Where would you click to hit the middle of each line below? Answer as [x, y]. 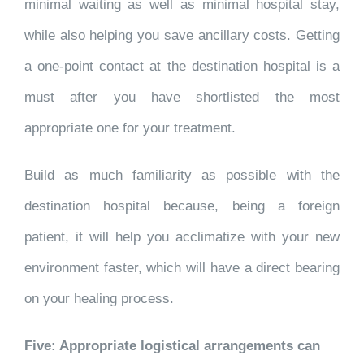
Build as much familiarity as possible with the [182, 175]
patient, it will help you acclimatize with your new [182, 237]
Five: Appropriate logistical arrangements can [172, 346]
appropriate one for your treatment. [130, 128]
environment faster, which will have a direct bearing [182, 268]
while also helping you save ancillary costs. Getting [182, 35]
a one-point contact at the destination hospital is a [182, 66]
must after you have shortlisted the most [182, 97]
